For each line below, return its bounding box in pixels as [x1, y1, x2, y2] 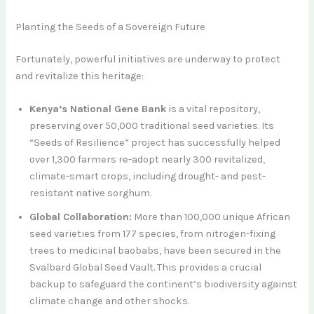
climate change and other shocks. [29, 294, 190, 307]
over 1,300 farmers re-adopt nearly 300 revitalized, [29, 153, 266, 165]
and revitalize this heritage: [15, 69, 144, 82]
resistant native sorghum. [29, 186, 152, 199]
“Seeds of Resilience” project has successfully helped [29, 136, 281, 149]
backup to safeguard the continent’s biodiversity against [29, 278, 298, 290]
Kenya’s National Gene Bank [29, 102, 167, 115]
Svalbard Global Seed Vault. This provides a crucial [29, 261, 262, 273]
